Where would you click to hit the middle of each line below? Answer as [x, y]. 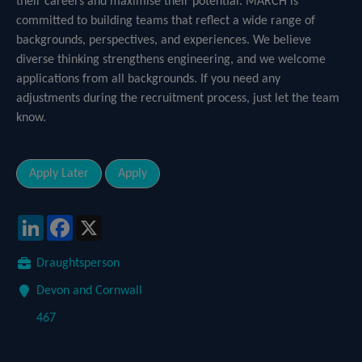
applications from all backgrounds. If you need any [148, 79]
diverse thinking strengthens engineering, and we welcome [171, 60]
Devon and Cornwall [89, 291]
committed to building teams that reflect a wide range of [166, 21]
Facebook [97, 221]
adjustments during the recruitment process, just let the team [178, 99]
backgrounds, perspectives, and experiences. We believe [164, 40]
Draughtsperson [78, 263]
